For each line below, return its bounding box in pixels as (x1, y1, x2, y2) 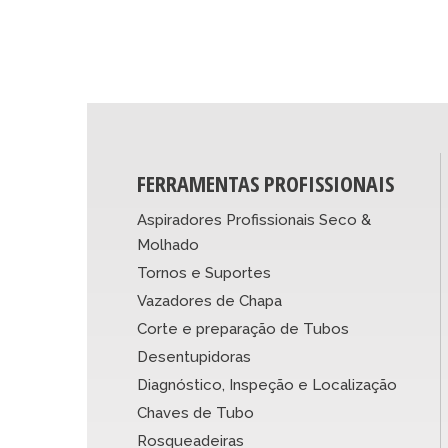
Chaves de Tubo (137, 404, 254, 422)
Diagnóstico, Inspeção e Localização (137, 376, 397, 394)
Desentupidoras (137, 348, 251, 366)
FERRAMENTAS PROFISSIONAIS (137, 168, 394, 198)
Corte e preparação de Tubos (137, 320, 349, 338)
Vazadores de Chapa (137, 292, 282, 310)
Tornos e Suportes (137, 264, 271, 282)
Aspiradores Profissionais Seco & (137, 211, 371, 229)
